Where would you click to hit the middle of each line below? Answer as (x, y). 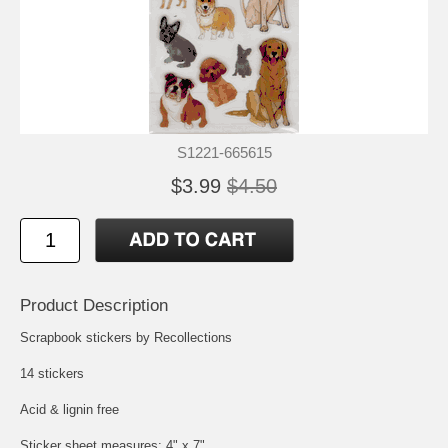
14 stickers (52, 373)
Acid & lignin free (69, 409)
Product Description (94, 305)
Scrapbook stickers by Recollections (126, 337)
